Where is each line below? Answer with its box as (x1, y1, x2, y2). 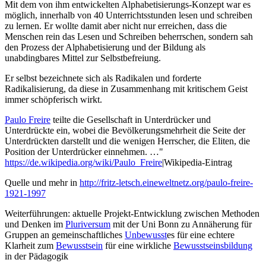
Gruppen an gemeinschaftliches (5, 230, 125, 240)
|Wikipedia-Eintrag (162, 157, 232, 168)
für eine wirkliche (103, 240, 173, 251)
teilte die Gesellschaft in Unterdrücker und (50, 115, 211, 125)
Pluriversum (65, 219, 110, 230)
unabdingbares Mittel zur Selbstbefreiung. (5, 53, 161, 64)
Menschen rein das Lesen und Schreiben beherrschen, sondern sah (5, 31, 253, 42)
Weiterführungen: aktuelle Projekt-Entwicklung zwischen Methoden (5, 208, 259, 219)
